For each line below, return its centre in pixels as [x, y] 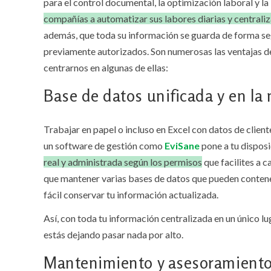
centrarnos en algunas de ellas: [106, 68]
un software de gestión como [104, 146]
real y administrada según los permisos [123, 162]
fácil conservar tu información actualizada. [131, 195]
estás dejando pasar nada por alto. [113, 235]
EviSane [182, 146]
